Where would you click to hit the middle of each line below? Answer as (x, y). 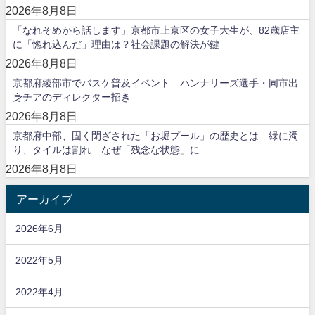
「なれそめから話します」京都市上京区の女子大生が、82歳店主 (156, 31)
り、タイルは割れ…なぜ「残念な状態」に (106, 150)
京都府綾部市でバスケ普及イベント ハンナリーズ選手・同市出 (155, 83)
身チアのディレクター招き (72, 97)
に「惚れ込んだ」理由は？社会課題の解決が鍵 (116, 45)
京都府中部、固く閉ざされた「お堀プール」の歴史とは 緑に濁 (155, 136)
